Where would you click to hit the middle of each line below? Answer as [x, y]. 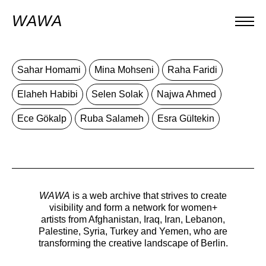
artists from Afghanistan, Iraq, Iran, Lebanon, [133, 219]
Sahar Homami [49, 70]
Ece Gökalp [42, 118]
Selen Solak [117, 94]
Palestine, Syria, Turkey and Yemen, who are [133, 231]
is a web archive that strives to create [148, 196]
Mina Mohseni [124, 70]
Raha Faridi [192, 70]
